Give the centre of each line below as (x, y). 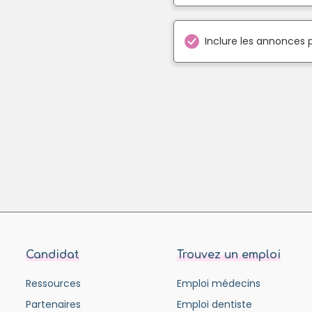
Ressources (53, 283)
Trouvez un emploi (228, 255)
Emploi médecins (218, 283)
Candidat (53, 255)
